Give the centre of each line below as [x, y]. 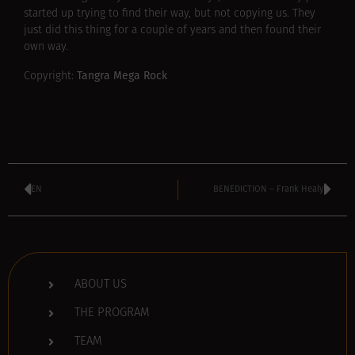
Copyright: [50, 76]
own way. [46, 48]
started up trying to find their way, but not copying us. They [170, 14]
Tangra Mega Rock [122, 75]
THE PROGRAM [112, 313]
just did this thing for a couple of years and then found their [172, 31]
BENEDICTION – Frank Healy [269, 189]
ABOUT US [100, 284]
